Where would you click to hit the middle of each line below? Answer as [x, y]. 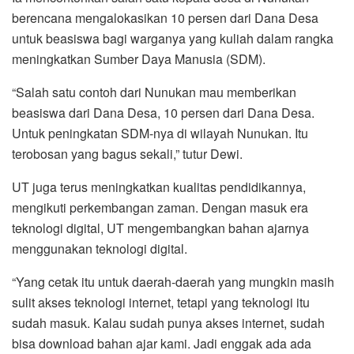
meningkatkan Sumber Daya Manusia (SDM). [139, 59]
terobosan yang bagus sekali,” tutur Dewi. [127, 154]
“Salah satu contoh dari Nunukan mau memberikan [154, 92]
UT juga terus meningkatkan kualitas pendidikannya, [159, 187]
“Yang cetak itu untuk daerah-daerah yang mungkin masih [173, 282]
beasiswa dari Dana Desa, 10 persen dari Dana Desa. [163, 113]
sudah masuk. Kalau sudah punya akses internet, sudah [168, 323]
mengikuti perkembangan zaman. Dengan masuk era [160, 208]
